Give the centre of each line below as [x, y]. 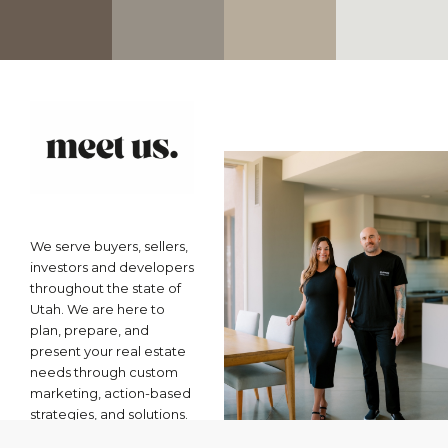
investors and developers [112, 266]
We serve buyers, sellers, [109, 245]
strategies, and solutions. [109, 413]
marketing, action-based [110, 392]
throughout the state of [105, 287]
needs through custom [104, 371]
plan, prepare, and [89, 329]
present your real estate [108, 350]
